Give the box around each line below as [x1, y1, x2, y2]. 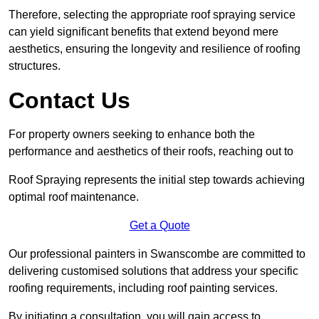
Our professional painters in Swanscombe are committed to [9, 248, 305, 261]
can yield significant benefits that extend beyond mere [9, 26, 278, 38]
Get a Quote [129, 219, 190, 232]
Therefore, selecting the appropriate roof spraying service [9, 9, 296, 21]
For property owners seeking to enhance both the [9, 128, 255, 141]
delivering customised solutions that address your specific [9, 265, 298, 278]
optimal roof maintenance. [9, 191, 139, 204]
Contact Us [9, 88, 130, 114]
